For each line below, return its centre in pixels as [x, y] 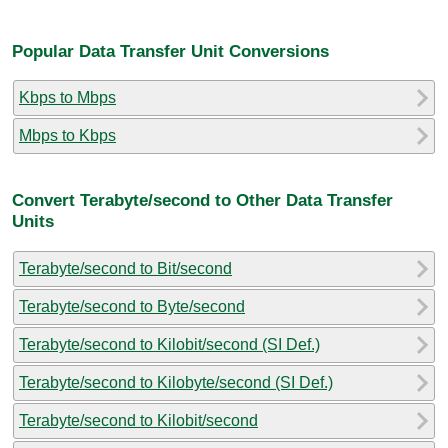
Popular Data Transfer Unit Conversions [170, 50]
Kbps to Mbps [67, 97]
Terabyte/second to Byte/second [132, 306]
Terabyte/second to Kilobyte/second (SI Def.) [176, 382]
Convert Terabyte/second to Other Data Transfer [202, 200]
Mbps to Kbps [67, 135]
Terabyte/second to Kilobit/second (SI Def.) [169, 344]
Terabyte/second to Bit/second [125, 268]
